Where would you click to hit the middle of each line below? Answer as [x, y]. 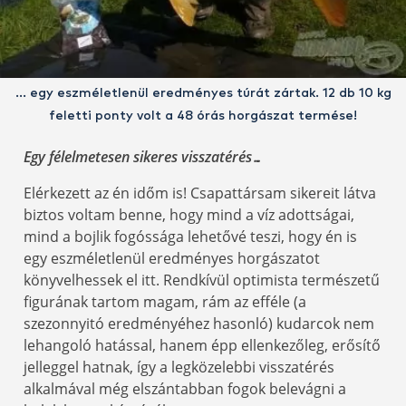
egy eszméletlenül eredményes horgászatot [172, 258]
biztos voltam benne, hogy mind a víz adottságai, [189, 214]
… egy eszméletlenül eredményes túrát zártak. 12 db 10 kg [203, 93]
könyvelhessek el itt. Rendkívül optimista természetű [202, 280]
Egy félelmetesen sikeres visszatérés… [144, 156]
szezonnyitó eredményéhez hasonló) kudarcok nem [199, 323]
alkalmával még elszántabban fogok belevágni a [185, 388]
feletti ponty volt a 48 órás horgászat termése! [203, 116]
